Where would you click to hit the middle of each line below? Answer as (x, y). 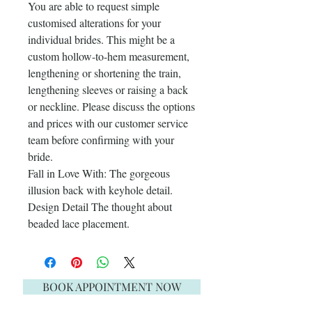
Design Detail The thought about (100, 206)
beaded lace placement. (79, 223)
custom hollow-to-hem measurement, (109, 56)
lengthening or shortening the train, (104, 72)
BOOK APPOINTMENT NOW (112, 286)
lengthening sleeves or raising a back (108, 89)
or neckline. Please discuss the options (111, 106)
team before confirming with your (101, 139)
